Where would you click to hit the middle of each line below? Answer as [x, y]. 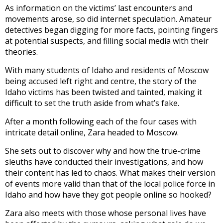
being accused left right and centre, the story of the [101, 81]
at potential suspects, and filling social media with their [107, 41]
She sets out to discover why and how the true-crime [103, 151]
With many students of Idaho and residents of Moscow [107, 70]
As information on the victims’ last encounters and [99, 8]
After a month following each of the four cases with [101, 122]
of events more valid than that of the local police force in [110, 184]
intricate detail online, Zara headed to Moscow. [92, 133]
